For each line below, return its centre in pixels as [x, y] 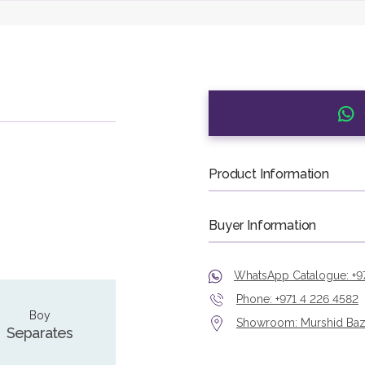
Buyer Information [263, 225]
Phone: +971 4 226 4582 [297, 299]
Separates [40, 333]
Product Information [269, 174]
